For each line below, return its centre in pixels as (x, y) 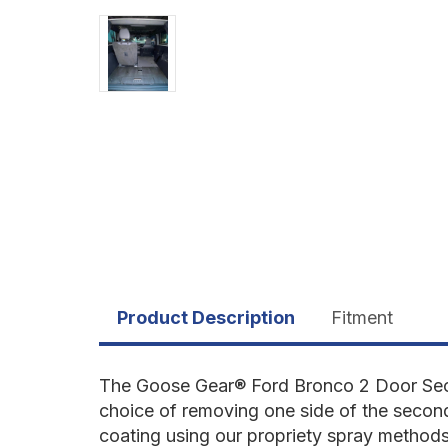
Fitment (362, 317)
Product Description (206, 317)
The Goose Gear (166, 385)
